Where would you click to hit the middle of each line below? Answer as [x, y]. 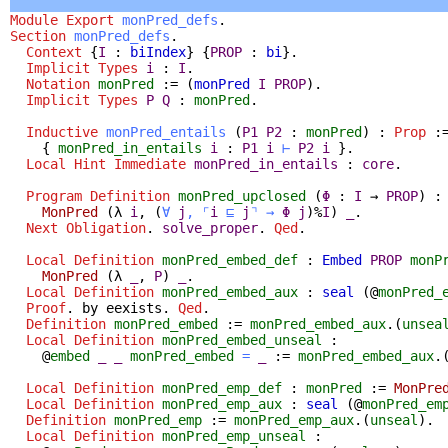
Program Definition [98, 195]
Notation [58, 83]
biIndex [158, 51]
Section [38, 35]
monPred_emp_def [222, 387]
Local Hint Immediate [106, 163]
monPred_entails [166, 131]
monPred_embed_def [230, 259]
